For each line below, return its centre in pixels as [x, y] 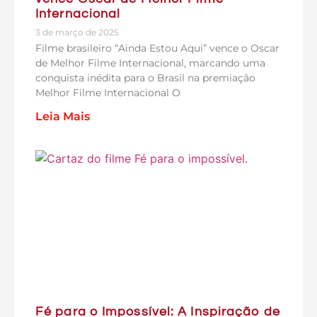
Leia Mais [63, 116]
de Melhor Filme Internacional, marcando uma [150, 63]
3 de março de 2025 [77, 32]
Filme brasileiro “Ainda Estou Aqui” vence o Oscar [157, 48]
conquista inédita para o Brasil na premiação [145, 77]
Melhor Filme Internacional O [108, 92]
